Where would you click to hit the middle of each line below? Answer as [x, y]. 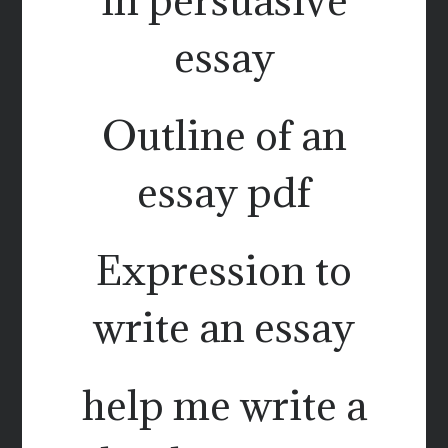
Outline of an [224, 134]
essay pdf [224, 191]
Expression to [224, 269]
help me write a [224, 404]
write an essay [224, 326]
